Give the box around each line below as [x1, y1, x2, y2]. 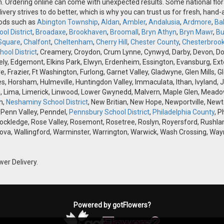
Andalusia [148, 18, 180, 26]
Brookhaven [69, 28, 107, 36]
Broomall [110, 28, 138, 36]
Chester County [130, 38, 179, 46]
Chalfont [23, 38, 51, 46]
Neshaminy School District [6, 98, 88, 106]
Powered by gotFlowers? [73, 201, 151, 209]
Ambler [122, 18, 145, 26]
